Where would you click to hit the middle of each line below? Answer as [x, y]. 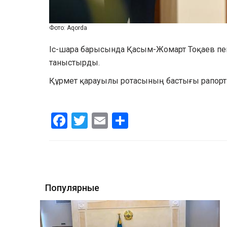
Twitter [112, 119]
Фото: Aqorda [68, 28]
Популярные [72, 187]
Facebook [101, 119]
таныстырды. [75, 63]
